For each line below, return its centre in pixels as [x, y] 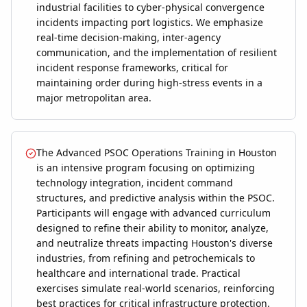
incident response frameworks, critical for [132, 68]
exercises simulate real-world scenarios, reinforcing [156, 288]
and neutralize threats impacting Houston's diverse [155, 243]
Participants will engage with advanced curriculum [153, 213]
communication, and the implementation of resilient [157, 53]
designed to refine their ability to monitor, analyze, [152, 228]
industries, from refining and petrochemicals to [146, 258]
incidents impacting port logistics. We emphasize [150, 23]
